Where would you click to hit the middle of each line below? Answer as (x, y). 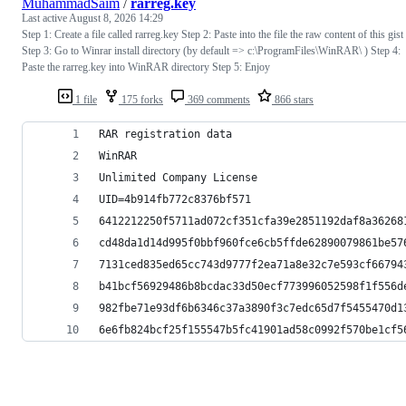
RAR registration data (165, 134)
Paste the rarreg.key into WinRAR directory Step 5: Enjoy (146, 67)
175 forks (141, 99)
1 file (85, 99)
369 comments (217, 99)
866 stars (293, 99)
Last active (45, 18)
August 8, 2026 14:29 (116, 18)
